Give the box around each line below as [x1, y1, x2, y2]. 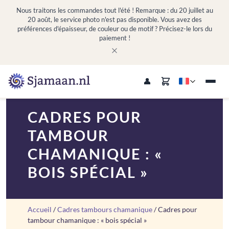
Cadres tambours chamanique [57, 205, 153, 214]
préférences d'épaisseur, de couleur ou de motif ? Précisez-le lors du [17, 25, 212, 33]
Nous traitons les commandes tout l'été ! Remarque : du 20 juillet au [16, 6, 213, 14]
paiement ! [99, 34, 130, 42]
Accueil [28, 205, 52, 214]
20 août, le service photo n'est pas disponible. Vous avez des [27, 15, 202, 24]
